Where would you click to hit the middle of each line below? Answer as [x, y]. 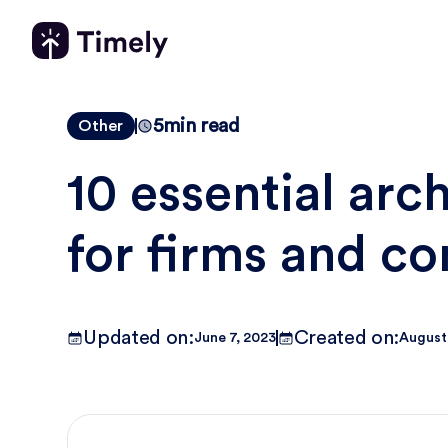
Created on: [346, 338]
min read [201, 126]
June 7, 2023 [234, 338]
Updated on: [138, 338]
